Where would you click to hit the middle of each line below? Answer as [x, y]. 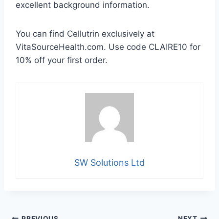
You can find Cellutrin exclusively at [85, 34]
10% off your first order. [62, 60]
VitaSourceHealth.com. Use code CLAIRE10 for [108, 47]
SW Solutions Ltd [109, 163]
